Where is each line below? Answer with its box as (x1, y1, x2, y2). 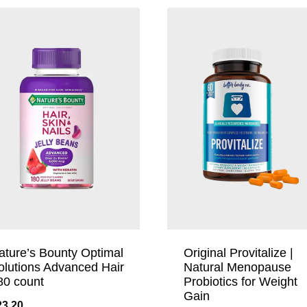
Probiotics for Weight (183, 275, 297, 289)
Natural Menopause (183, 260, 291, 275)
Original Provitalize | (183, 246, 293, 260)
